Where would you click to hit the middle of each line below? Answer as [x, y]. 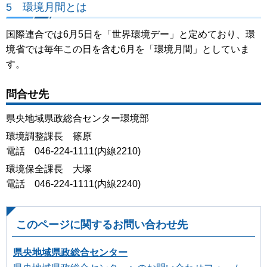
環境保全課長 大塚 [49, 169]
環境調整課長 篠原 [49, 136]
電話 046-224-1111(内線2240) [73, 184]
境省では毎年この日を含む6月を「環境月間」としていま [128, 49]
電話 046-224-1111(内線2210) [73, 151]
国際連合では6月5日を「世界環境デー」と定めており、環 [131, 35]
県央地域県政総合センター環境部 [77, 119]
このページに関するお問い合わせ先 [102, 224]
